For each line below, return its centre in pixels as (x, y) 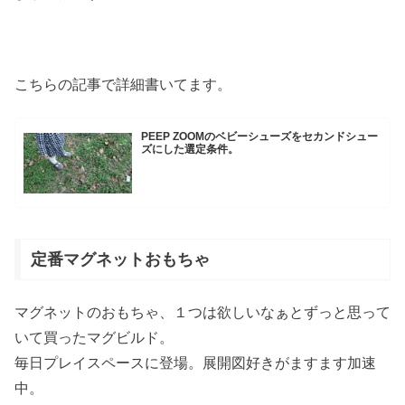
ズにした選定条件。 (190, 149)
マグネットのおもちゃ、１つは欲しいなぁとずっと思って (202, 313)
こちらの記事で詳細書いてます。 (123, 84)
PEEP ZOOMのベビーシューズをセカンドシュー (260, 136)
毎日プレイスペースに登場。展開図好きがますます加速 (195, 363)
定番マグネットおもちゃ (120, 259)
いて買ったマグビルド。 (94, 338)
